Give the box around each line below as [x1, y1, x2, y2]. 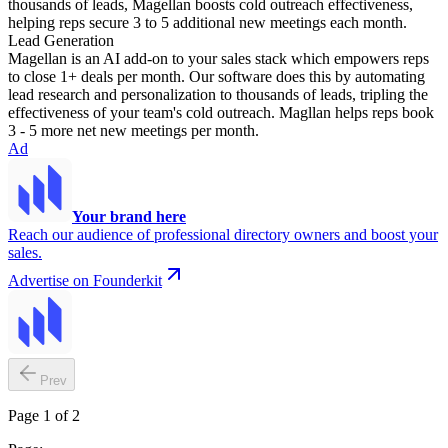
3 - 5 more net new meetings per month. [8, 122, 259, 140]
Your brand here [72, 208, 186, 226]
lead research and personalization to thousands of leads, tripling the [8, 86, 428, 104]
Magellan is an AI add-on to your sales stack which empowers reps [8, 50, 429, 68]
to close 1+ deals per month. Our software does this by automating [8, 68, 425, 86]
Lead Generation [8, 32, 114, 50]
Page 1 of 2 [8, 407, 80, 425]
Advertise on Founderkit [8, 272, 162, 290]
